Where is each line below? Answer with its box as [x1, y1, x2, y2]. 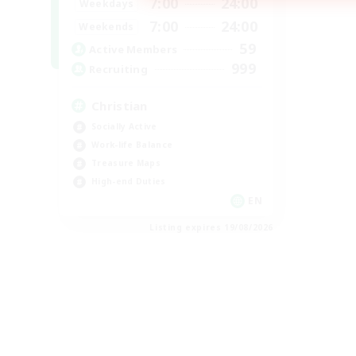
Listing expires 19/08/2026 [149, 222, 273, 233]
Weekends [79, 19, 134, 33]
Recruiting [89, 61, 148, 76]
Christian [91, 98, 148, 114]
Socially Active [91, 121, 157, 132]
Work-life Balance [91, 139, 173, 150]
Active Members [89, 41, 178, 56]
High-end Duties [91, 176, 166, 187]
